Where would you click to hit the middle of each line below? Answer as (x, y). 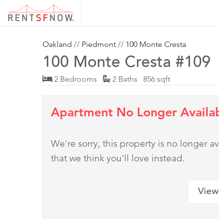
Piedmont (99, 44)
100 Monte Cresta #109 (127, 64)
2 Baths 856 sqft (140, 79)
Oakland (57, 44)
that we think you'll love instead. (118, 158)
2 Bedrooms (77, 79)
